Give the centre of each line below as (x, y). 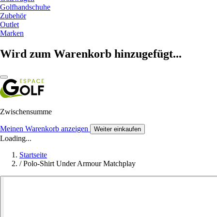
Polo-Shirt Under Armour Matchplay (79, 163)
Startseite (33, 155)
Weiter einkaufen (117, 129)
